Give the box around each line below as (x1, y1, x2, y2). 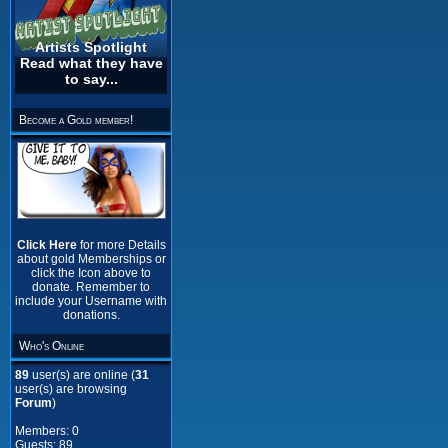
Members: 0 (15, 424, 79, 438)
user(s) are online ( (29, 368, 135, 382)
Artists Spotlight (35, 39, 147, 56)
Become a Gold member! (19, 113, 133, 127)
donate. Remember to (32, 280, 150, 294)
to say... (64, 71, 118, 88)
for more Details (79, 238, 166, 252)
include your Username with (15, 294, 167, 308)
